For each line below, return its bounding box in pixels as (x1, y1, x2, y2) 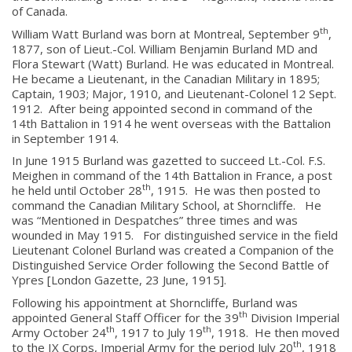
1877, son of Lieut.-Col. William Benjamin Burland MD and (12, 40, 317, 57)
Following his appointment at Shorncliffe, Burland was (12, 294, 298, 310)
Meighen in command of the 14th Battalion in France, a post (12, 167, 332, 183)
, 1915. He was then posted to (151, 182, 321, 198)
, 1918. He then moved (211, 324, 339, 340)
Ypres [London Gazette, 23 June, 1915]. (12, 272, 226, 288)
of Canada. (12, 3, 68, 19)
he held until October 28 (12, 182, 142, 198)
